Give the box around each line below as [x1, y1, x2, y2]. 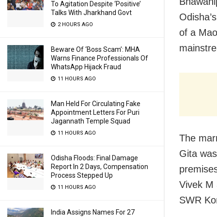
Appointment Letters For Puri [51, 108, 139, 116]
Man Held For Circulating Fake [51, 100, 140, 108]
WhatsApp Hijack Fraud [51, 63, 121, 71]
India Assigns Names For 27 [51, 208, 135, 216]
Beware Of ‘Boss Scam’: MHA [51, 46, 140, 53]
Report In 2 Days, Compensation [51, 163, 148, 170]
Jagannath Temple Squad [51, 117, 130, 125]
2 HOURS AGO [56, 21, 93, 28]
